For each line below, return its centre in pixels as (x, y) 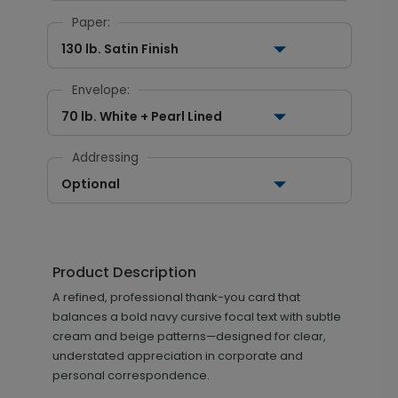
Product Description (124, 272)
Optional (90, 184)
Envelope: (100, 90)
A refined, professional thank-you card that (176, 297)
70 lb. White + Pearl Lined (141, 116)
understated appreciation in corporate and (177, 356)
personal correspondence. (131, 375)
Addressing (105, 158)
